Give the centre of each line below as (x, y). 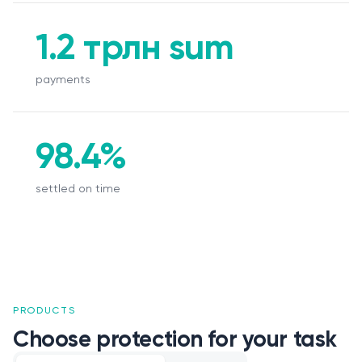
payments (63, 79)
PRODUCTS (44, 310)
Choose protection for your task (175, 339)
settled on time (78, 188)
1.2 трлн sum (135, 47)
